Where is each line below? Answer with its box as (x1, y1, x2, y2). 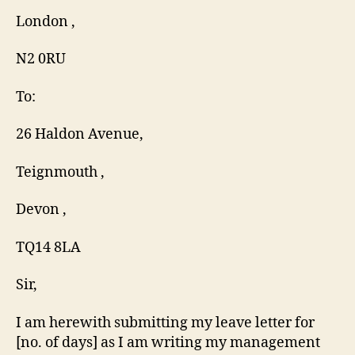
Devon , (16, 200, 67, 219)
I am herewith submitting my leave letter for (16, 313, 315, 332)
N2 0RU (16, 50, 66, 68)
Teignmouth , (16, 162, 105, 181)
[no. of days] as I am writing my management (16, 333, 320, 352)
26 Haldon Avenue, (16, 125, 143, 143)
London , (16, 12, 75, 31)
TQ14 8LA (16, 238, 81, 257)
